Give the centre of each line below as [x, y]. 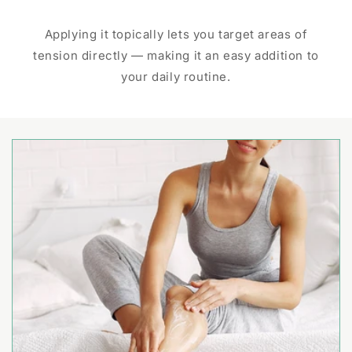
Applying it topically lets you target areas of [176, 35]
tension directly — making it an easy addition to [176, 56]
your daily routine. [176, 77]
